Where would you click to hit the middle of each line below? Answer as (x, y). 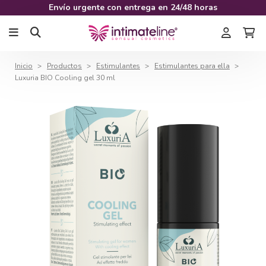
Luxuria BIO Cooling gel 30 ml (65, 78)
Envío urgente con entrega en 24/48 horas (133, 7)
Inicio (24, 66)
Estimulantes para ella (192, 66)
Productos (64, 66)
